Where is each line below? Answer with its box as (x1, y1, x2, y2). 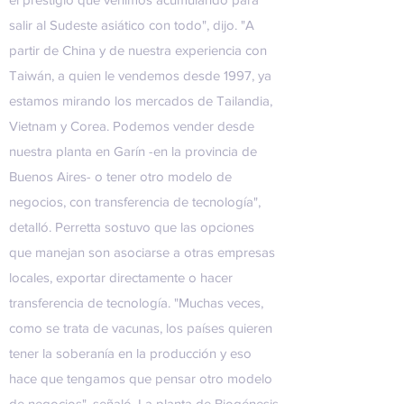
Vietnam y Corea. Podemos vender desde (9, 118, 254, 133)
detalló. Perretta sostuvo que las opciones (9, 219, 254, 234)
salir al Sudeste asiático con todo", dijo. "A (9, 17, 254, 32)
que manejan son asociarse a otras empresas (9, 244, 275, 260)
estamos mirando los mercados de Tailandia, (9, 93, 272, 108)
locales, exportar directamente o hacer (9, 270, 233, 285)
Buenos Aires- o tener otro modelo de (9, 169, 232, 184)
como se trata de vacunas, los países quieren (9, 320, 272, 335)
